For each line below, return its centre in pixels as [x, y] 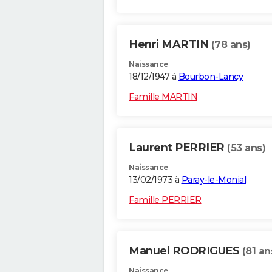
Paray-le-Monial [213, 180]
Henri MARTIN [170, 45]
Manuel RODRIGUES [185, 251]
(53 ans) [246, 148]
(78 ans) [231, 45]
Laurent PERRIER [178, 148]
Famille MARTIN [163, 97]
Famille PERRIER [165, 200]
